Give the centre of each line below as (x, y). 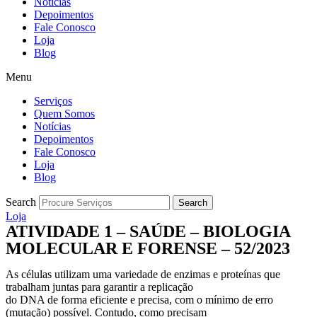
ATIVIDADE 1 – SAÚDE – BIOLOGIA (148, 231)
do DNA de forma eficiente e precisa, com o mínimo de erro (139, 300)
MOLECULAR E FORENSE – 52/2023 (148, 248)
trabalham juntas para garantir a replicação (99, 287)
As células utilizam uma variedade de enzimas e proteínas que (143, 274)
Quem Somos (64, 114)
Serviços (53, 101)
